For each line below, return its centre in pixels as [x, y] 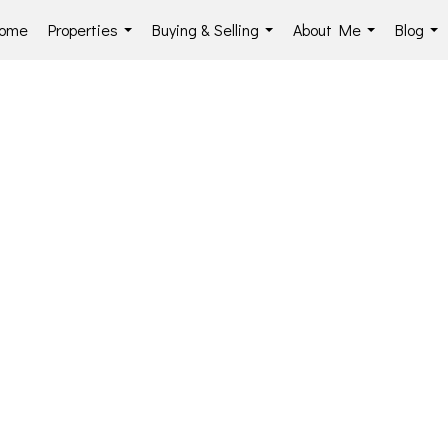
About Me [327, 29]
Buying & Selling [205, 29]
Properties [83, 29]
